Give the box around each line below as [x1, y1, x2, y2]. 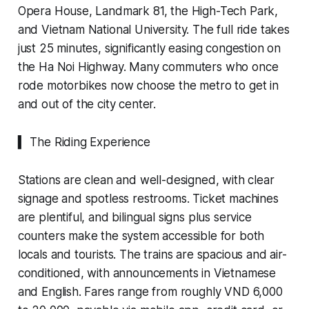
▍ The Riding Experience [17, 135, 150, 150]
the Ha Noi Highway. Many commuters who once [17, 60, 279, 74]
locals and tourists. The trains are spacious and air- [17, 248, 287, 262]
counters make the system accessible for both [17, 229, 265, 243]
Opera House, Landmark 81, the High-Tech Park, [17, 4, 279, 19]
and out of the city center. [17, 97, 157, 112]
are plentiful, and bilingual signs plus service [17, 210, 252, 225]
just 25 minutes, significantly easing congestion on [17, 41, 281, 56]
